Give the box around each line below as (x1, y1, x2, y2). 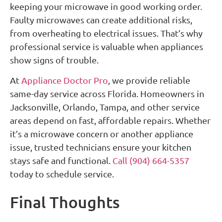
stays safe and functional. (10, 155, 112, 166)
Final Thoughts (10, 192, 120, 212)
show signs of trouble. (10, 55, 99, 65)
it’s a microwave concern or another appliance (10, 128, 193, 139)
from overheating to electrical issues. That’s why (10, 28, 203, 39)
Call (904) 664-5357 (112, 155, 189, 166)
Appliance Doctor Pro (21, 75, 108, 86)
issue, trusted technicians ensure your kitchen (10, 142, 191, 153)
